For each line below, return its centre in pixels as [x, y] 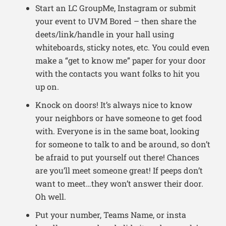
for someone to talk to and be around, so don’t [123, 144]
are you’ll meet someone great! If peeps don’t [119, 171]
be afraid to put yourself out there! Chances [117, 157]
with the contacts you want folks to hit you [118, 74]
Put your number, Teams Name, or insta [111, 215]
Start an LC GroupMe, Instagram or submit [116, 8]
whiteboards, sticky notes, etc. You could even [123, 47]
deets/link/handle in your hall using [105, 34]
